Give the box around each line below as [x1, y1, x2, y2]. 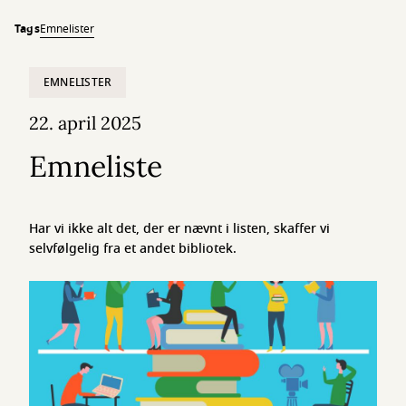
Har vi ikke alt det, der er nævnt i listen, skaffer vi [29, 219, 330, 238]
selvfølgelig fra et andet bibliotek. [29, 239, 237, 258]
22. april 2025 [29, 111, 141, 134]
